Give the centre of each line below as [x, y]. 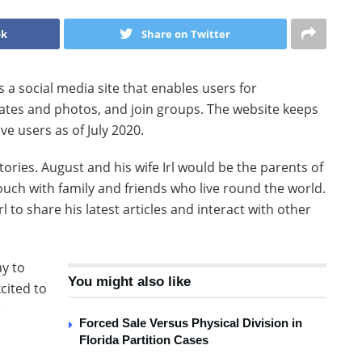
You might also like [129, 281]
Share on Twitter [186, 34]
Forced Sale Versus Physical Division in [191, 322]
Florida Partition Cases [144, 339]
